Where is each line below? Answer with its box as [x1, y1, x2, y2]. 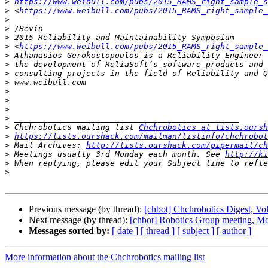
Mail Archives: [10, 141, 86, 150]
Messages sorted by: [29, 226, 109, 236]
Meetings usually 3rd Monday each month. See [10, 150, 225, 159]
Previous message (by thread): [29, 204, 144, 215]
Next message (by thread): [29, 215, 130, 226]
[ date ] [112, 226, 138, 236]
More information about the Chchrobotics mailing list [5, 252, 205, 263]
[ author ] [217, 226, 251, 236]
